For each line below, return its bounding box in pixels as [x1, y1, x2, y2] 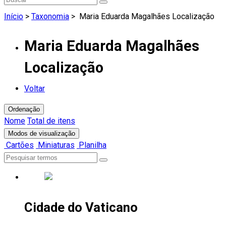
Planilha [77, 140, 106, 150]
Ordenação [8, 105, 40, 114]
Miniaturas [36, 140, 75, 150]
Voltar [24, 84, 45, 94]
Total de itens [27, 116, 75, 126]
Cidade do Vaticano [24, 199, 138, 215]
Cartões [4, 140, 34, 150]
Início [4, 11, 23, 21]
